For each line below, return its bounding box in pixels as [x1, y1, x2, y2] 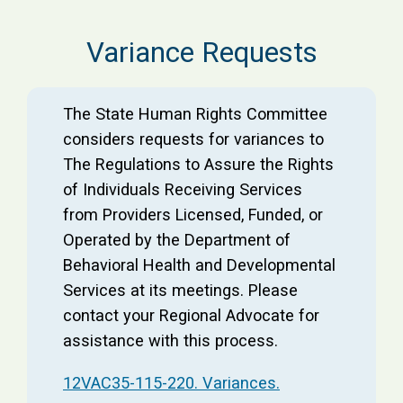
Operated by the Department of [63, 230, 291, 250]
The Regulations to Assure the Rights [63, 155, 334, 175]
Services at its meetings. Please [63, 281, 298, 300]
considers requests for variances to [63, 130, 324, 149]
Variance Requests [85, 36, 318, 70]
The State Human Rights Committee [63, 104, 327, 124]
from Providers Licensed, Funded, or [63, 205, 323, 225]
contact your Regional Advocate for [63, 306, 319, 326]
